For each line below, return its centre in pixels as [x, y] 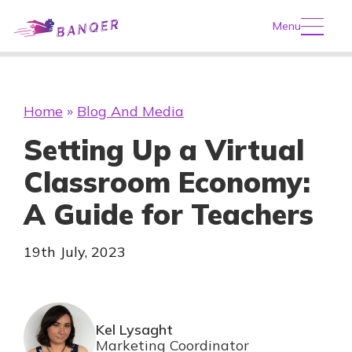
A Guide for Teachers [169, 214]
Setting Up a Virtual [164, 150]
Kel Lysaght [134, 330]
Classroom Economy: [167, 182]
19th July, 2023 [75, 252]
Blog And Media [130, 111]
